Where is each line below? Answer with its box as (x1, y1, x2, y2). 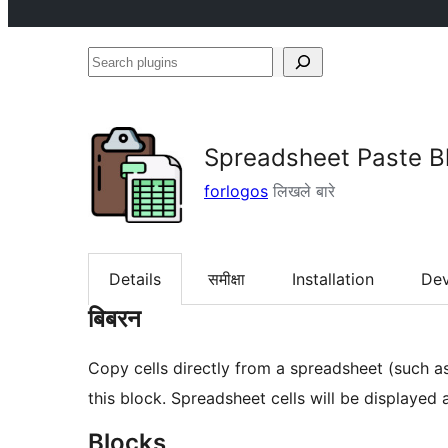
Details (109, 269, 161, 290)
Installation (292, 269, 374, 290)
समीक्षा (208, 269, 245, 290)
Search (87, 51, 139, 71)
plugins (87, 81, 141, 101)
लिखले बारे (268, 181, 335, 201)
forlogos (204, 181, 268, 201)
